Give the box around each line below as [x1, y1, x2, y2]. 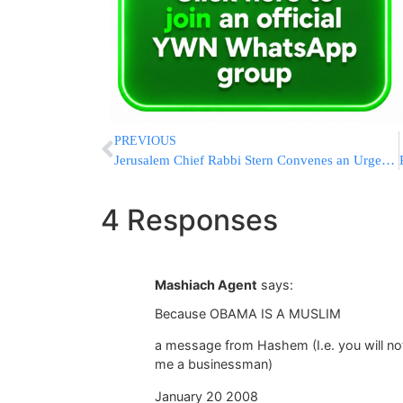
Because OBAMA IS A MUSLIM [155, 306, 341, 322]
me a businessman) [155, 356, 273, 372]
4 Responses [101, 201, 278, 237]
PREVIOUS [114, 133, 176, 148]
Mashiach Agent [155, 276, 257, 292]
